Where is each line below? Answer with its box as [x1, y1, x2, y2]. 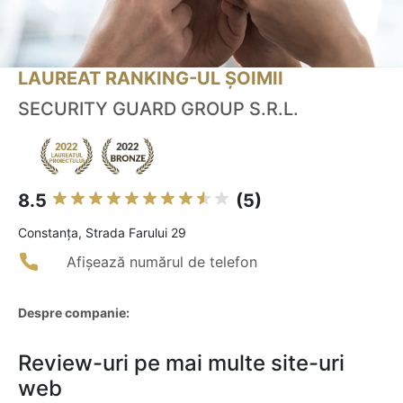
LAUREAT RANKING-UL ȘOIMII [18, 67, 283, 90]
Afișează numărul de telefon [67, 253, 257, 272]
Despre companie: [18, 305, 130, 321]
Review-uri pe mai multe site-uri [18, 350, 345, 377]
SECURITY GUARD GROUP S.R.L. [18, 98, 299, 121]
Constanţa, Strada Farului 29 [18, 225, 186, 241]
